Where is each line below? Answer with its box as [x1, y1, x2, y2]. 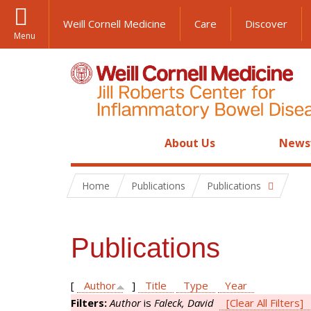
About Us [165, 135, 216, 151]
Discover [245, 17, 287, 31]
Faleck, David [154, 296, 214, 310]
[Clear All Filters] [226, 296, 303, 310]
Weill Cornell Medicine [63, 17, 166, 31]
